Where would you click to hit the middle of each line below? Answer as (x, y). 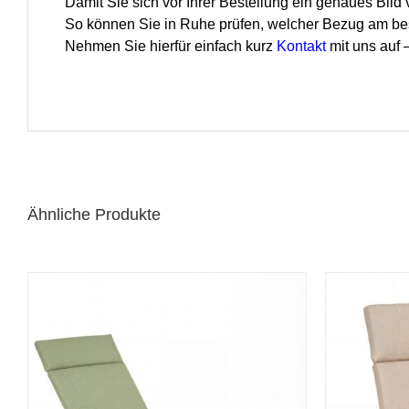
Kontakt (301, 47)
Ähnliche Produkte (94, 215)
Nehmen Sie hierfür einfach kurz (170, 47)
